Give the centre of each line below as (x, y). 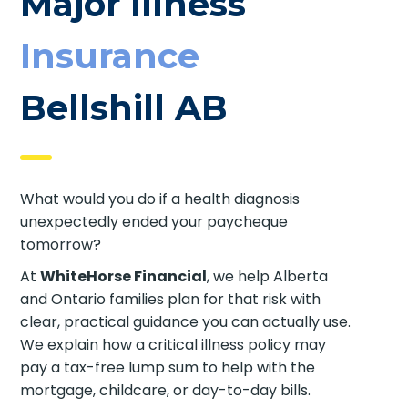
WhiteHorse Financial (124, 276)
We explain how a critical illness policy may (173, 344)
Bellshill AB (124, 107)
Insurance (110, 56)
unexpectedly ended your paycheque (154, 221)
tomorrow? (61, 244)
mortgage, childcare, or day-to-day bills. (166, 390)
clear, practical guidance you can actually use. (186, 321)
